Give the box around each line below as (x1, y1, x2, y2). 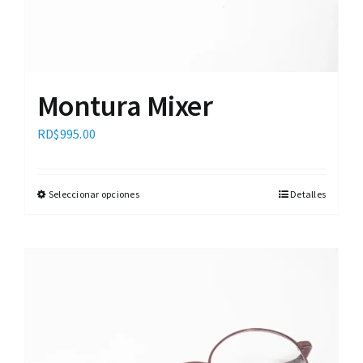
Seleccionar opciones (49, 188, 139, 201)
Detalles (290, 188, 326, 201)
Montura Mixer (37, 88, 212, 125)
